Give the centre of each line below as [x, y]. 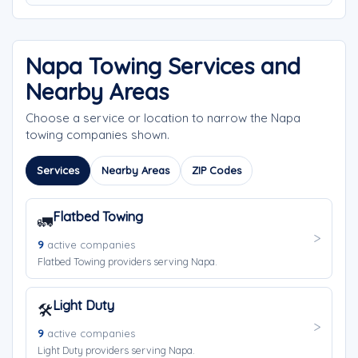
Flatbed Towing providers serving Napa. [127, 261]
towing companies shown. [97, 135]
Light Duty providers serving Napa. [116, 350]
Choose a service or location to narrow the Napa [163, 118]
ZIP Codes [217, 170]
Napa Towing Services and [163, 66]
